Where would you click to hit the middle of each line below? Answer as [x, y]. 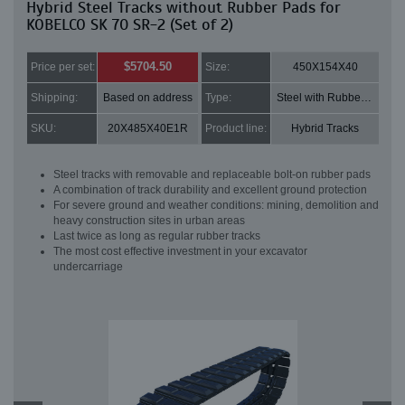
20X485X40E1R [148, 128]
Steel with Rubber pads [366, 98]
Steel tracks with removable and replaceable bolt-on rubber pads [212, 174]
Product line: [236, 128]
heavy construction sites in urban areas [149, 221]
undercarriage [88, 267]
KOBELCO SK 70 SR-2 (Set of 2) [130, 24]
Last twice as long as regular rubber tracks [157, 236]
